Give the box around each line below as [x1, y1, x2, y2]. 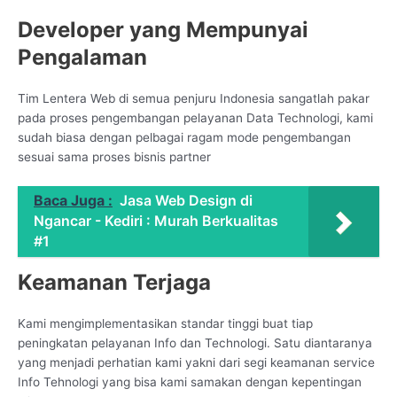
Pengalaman [18, 43, 147, 70]
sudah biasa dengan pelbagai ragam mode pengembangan [18, 129, 351, 144]
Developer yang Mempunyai [18, 16, 308, 43]
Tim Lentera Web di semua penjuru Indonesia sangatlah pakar [18, 90, 370, 105]
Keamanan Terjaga [18, 269, 211, 296]
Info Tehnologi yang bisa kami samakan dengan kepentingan [18, 375, 362, 390]
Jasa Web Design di [120, 191, 253, 209]
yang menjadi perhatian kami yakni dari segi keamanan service [18, 355, 375, 370]
